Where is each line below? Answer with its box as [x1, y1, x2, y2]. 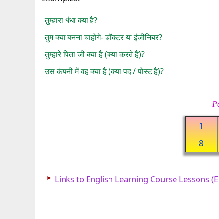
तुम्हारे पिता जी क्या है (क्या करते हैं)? [45, 49, 145, 60]
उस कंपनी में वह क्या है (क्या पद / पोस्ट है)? [45, 66, 164, 77]
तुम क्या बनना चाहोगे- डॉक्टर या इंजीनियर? [45, 32, 163, 43]
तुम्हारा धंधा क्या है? [45, 15, 98, 26]
